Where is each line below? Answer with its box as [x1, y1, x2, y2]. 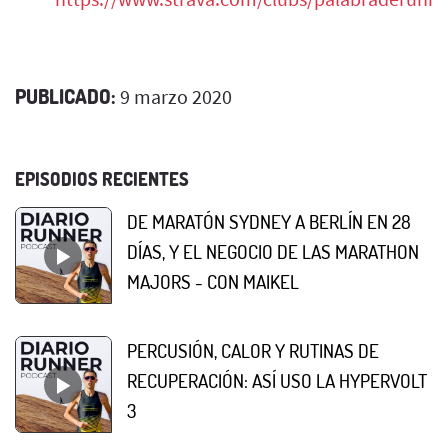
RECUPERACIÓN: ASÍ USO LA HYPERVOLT [127, 368, 427, 394]
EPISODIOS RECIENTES [15, 168, 189, 191]
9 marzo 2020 [116, 84, 232, 110]
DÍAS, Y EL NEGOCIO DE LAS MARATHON [127, 239, 419, 265]
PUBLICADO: [15, 83, 116, 110]
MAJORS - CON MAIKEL [127, 269, 299, 295]
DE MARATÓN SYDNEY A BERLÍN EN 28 [127, 209, 411, 235]
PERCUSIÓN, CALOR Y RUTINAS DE [127, 338, 379, 364]
